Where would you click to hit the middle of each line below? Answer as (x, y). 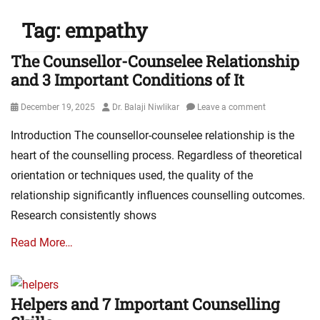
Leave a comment (231, 107)
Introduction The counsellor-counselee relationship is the (152, 135)
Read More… (42, 242)
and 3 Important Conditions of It (127, 80)
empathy (106, 30)
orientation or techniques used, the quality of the (132, 175)
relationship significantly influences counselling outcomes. (158, 195)
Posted (24, 106)
